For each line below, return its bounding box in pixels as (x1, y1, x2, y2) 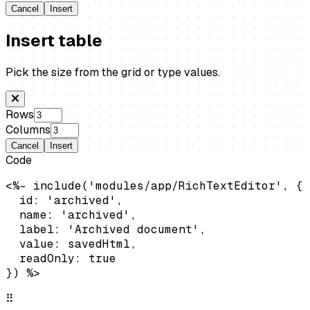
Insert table (6, 29, 102, 51)
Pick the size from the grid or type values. (6, 64, 220, 80)
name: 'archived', (6, 207, 137, 222)
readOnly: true (6, 250, 116, 266)
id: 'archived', (6, 192, 123, 208)
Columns (6, 122, 51, 137)
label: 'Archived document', (6, 221, 206, 237)
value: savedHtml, (6, 236, 137, 251)
